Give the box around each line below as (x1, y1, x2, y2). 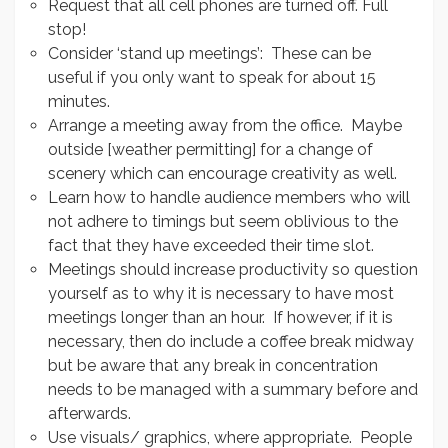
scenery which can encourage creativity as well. (48, 164, 397, 183)
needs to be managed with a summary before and (48, 380, 418, 399)
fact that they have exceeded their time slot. (48, 236, 374, 255)
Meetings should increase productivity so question (48, 260, 418, 279)
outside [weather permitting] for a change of (48, 140, 373, 159)
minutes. (48, 92, 110, 111)
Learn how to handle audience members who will (48, 188, 410, 207)
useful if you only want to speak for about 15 (48, 68, 376, 87)
